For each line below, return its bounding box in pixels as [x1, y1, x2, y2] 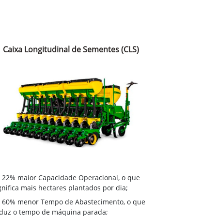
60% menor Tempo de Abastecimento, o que [2, 197, 145, 207]
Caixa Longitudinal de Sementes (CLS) [2, 44, 139, 55]
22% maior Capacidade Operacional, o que [2, 173, 140, 183]
